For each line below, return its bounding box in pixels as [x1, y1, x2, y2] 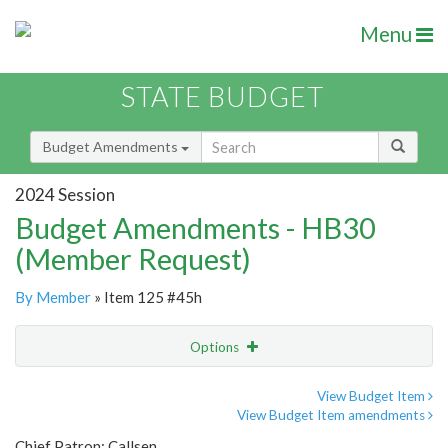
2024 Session [15, 183, 115, 205]
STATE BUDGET [121, 80, 324, 114]
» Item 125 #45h [91, 288, 202, 307]
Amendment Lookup [20, 421, 147, 439]
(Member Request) [15, 241, 251, 277]
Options [190, 339, 242, 356]
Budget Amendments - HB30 [15, 210, 376, 246]
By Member [15, 288, 91, 307]
